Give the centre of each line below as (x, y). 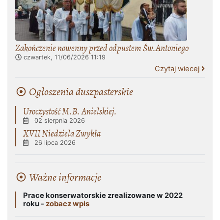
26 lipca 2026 (55, 143)
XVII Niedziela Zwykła (62, 133)
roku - (34, 204)
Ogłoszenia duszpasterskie (80, 92)
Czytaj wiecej (178, 69)
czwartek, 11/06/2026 (56, 57)
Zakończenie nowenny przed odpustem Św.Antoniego (102, 48)
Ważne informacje (64, 177)
